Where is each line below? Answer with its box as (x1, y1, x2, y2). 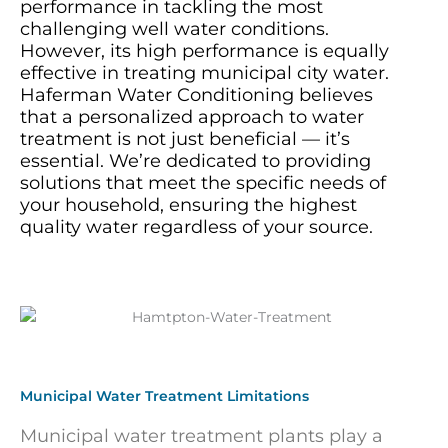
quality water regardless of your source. (20, 215, 373, 238)
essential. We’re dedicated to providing (20, 149, 371, 172)
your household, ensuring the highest (20, 193, 357, 216)
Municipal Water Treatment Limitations (20, 387, 309, 404)
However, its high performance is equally (20, 39, 389, 62)
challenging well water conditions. (20, 17, 329, 40)
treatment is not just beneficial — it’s (20, 127, 350, 150)
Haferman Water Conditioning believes (20, 83, 373, 106)
